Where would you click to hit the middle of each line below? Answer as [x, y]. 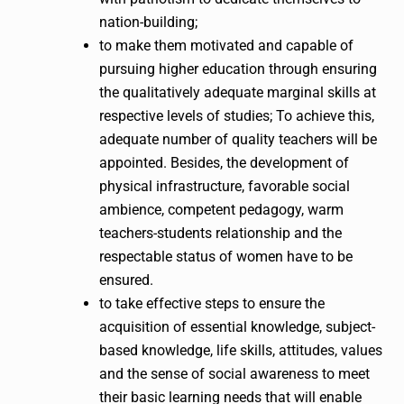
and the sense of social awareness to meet [234, 373]
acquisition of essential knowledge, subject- [237, 326]
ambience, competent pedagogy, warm [221, 209]
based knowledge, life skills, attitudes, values [241, 350]
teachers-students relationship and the [220, 233]
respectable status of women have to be [226, 256]
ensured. [126, 280]
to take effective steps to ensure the [212, 303]
